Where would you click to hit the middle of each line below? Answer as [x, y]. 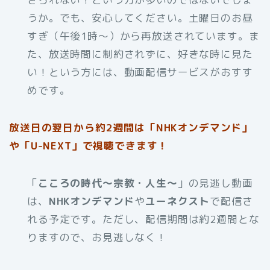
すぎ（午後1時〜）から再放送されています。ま [143, 36]
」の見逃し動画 [215, 183]
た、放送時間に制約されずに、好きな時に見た [140, 54]
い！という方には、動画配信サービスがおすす [140, 72]
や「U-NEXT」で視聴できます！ [89, 146]
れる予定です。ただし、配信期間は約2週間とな [143, 219]
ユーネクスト [178, 201]
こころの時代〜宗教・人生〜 [108, 183]
